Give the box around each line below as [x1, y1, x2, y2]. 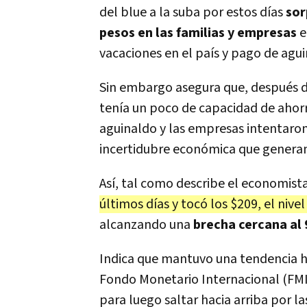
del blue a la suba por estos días [99, 3, 286, 22]
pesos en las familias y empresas [99, 24, 297, 42]
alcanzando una [99, 216, 193, 234]
